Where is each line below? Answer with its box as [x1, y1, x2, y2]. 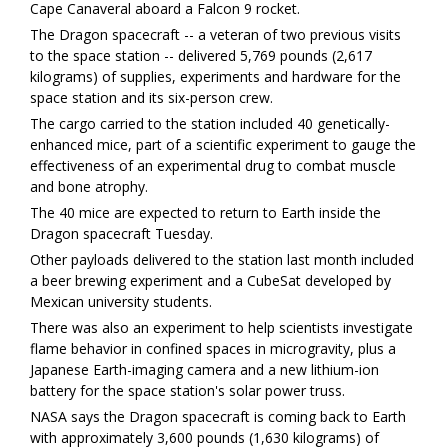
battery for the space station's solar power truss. [30, 381, 345, 401]
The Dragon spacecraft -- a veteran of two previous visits [30, 25, 401, 45]
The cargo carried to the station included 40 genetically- [30, 114, 390, 134]
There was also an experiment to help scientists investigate [30, 318, 413, 338]
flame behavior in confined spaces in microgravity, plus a [30, 339, 396, 359]
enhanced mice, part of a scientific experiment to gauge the [30, 135, 416, 155]
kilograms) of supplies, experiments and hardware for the [30, 67, 401, 87]
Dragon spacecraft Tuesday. [30, 224, 213, 244]
